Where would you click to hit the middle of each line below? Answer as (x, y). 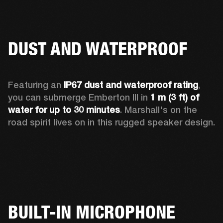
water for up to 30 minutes (64, 110)
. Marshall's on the (159, 110)
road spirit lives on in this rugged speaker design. (111, 122)
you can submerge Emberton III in (79, 97)
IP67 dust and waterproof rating (131, 85)
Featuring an (36, 85)
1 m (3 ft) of (175, 97)
